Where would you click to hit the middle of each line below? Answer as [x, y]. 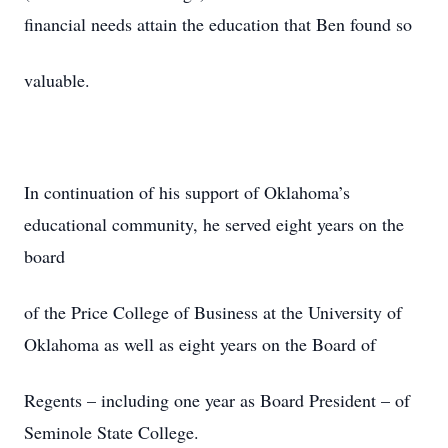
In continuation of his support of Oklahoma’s [187, 192]
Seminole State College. [111, 432]
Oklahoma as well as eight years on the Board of [200, 344]
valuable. [57, 80]
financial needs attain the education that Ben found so [218, 24]
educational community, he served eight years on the [214, 224]
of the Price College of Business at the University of [213, 312]
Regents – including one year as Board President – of [217, 400]
